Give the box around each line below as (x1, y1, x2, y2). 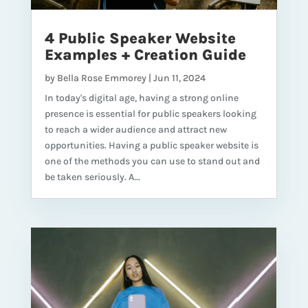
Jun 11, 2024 (153, 72, 206, 85)
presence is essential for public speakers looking (44, 108, 256, 120)
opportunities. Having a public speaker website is (44, 140, 258, 152)
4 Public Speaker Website (44, 30, 236, 48)
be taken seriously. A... (44, 171, 140, 184)
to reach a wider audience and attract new (44, 124, 227, 136)
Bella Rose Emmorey (56, 72, 146, 85)
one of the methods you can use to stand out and (44, 155, 260, 168)
